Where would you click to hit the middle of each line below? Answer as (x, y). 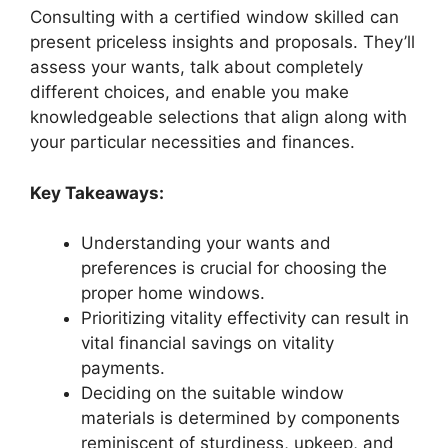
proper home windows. (173, 293)
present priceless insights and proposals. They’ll (222, 42)
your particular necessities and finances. (192, 142)
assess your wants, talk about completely (196, 67)
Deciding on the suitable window (212, 393)
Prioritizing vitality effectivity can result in (245, 318)
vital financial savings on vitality (207, 343)
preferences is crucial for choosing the (234, 268)
